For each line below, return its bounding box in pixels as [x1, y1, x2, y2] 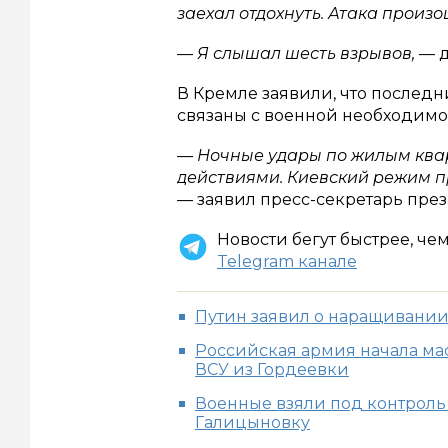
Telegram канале [217, 252, 357, 272]
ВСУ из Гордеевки [195, 360, 349, 380]
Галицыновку [195, 413, 310, 433]
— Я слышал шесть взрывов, [177, 44, 419, 64]
